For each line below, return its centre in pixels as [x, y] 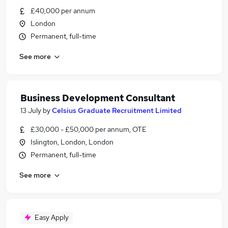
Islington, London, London [72, 142]
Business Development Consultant [98, 98]
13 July [31, 110]
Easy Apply [52, 217]
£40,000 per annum [63, 11]
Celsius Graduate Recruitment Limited [117, 110]
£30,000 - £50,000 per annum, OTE [89, 129]
